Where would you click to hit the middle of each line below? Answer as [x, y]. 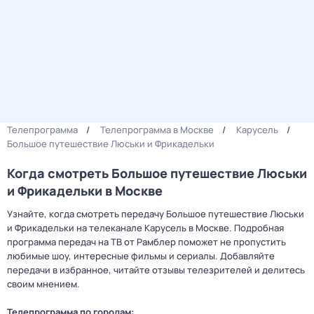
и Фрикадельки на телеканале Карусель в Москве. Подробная [145, 228]
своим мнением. [43, 284]
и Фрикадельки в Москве [85, 191]
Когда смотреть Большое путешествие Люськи [157, 173]
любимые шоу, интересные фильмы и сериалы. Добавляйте [141, 256]
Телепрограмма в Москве [157, 130]
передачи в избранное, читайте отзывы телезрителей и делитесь [156, 270]
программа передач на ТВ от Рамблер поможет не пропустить [146, 242]
